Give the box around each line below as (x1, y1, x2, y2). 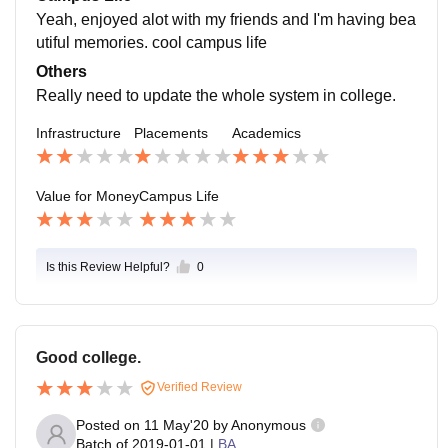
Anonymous (231, 416, 306, 433)
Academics (232, 124, 301, 141)
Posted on (76, 416, 144, 433)
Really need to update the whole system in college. (36, 86, 396, 104)
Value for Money (36, 187, 139, 204)
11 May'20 (144, 416, 209, 433)
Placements (134, 124, 208, 141)
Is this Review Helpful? (46, 260, 170, 275)
